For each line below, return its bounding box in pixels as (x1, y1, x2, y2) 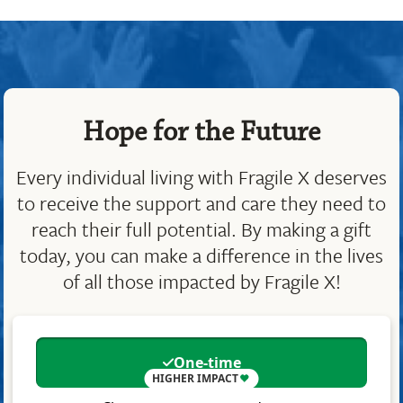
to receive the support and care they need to (17, 188, 386, 217)
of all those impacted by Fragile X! (62, 266, 341, 295)
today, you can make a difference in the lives (20, 240, 383, 269)
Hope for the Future (83, 113, 320, 149)
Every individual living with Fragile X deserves (16, 162, 387, 191)
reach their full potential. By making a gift (31, 214, 372, 243)
